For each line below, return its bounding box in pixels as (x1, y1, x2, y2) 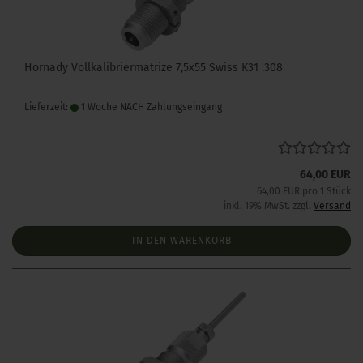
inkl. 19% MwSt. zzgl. (224, 200, 314, 211)
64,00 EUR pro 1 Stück (257, 186, 351, 197)
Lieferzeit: (24, 101, 70, 113)
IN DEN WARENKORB (131, 235, 232, 246)
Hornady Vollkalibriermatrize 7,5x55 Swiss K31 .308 (24, 61, 283, 75)
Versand (314, 200, 351, 211)
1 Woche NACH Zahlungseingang (79, 101, 222, 113)
